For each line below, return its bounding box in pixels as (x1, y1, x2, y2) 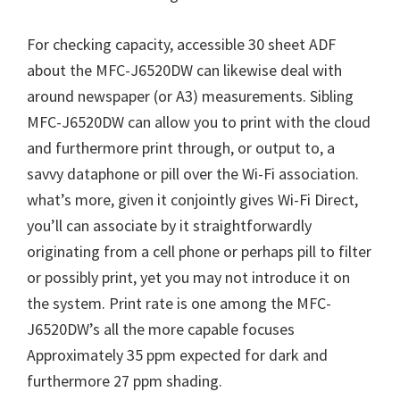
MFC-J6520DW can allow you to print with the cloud (27, 112, 371, 133)
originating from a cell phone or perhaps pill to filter (27, 241, 371, 262)
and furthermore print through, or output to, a (27, 137, 335, 159)
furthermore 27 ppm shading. (27, 371, 222, 392)
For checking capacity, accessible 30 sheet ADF (27, 34, 336, 55)
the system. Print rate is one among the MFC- (27, 293, 331, 314)
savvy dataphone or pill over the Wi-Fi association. (27, 163, 359, 185)
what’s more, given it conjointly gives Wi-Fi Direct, (27, 189, 358, 211)
